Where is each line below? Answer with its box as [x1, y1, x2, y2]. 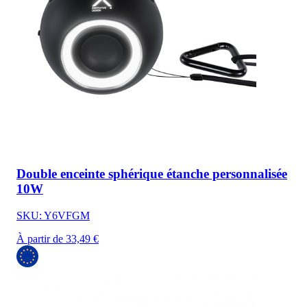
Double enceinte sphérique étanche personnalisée [16, 167, 287, 182]
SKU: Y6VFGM [16, 210, 90, 222]
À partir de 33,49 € [16, 233, 99, 245]
